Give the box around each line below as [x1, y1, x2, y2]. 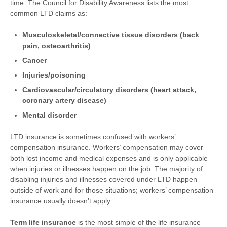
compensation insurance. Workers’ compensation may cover [10, 143, 203, 152]
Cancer [22, 56, 47, 64]
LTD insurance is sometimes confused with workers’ [10, 133, 175, 141]
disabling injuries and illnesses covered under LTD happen [10, 175, 197, 183]
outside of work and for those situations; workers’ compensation [10, 186, 213, 194]
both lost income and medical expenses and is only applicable [10, 154, 208, 162]
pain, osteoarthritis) [22, 42, 91, 50]
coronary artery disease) [22, 96, 106, 104]
